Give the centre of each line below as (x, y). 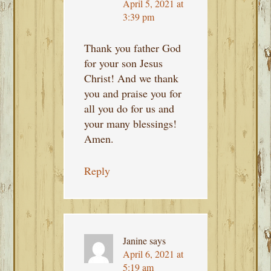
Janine (135, 240)
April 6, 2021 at (153, 253)
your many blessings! (131, 123)
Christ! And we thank (132, 78)
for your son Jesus (124, 63)
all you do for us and (129, 108)
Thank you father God (133, 47)
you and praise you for (133, 93)
